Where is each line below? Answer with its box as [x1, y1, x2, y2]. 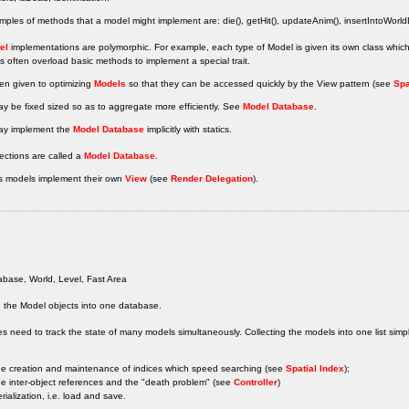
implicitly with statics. [144, 124, 232, 135]
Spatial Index [286, 362, 344, 373]
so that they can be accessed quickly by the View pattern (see [126, 79, 393, 89]
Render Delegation [171, 173, 253, 184]
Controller [234, 376, 278, 387]
